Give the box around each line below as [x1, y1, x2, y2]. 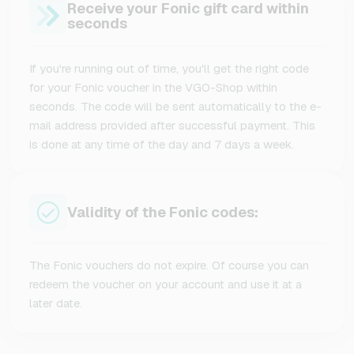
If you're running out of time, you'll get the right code [29, 60, 309, 76]
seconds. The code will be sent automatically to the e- [29, 98, 322, 114]
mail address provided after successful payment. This [29, 117, 315, 133]
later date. [29, 295, 82, 311]
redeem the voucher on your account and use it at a [29, 276, 302, 292]
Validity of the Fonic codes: [67, 203, 258, 222]
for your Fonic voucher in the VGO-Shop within [29, 79, 277, 95]
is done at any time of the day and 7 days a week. [29, 136, 294, 152]
